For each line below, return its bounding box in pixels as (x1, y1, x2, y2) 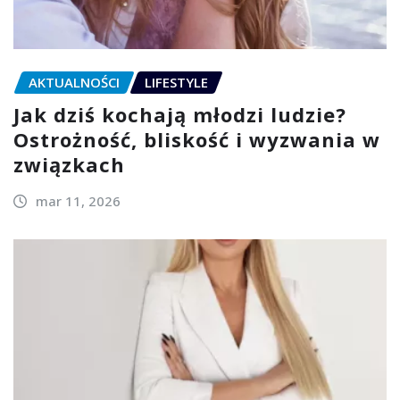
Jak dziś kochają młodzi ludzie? (13, 101, 346, 129)
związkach (13, 151, 125, 179)
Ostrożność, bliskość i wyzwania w (13, 126, 380, 154)
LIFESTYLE (145, 72, 208, 91)
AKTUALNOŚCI (29, 72, 120, 91)
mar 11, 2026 (35, 192, 121, 211)
